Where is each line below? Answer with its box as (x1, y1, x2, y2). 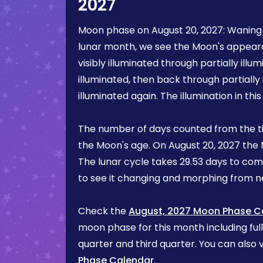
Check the (78, 204, 129, 218)
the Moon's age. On (78, 139, 168, 152)
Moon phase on (78, 23, 151, 37)
